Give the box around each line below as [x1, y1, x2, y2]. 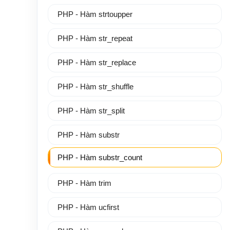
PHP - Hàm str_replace [57, 58, 136, 67]
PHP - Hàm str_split [57, 106, 125, 115]
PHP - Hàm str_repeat [57, 34, 132, 43]
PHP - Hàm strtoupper [57, 10, 132, 18]
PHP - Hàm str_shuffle [57, 82, 133, 91]
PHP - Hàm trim [57, 179, 111, 187]
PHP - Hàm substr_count [57, 153, 142, 162]
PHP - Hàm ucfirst [57, 203, 119, 212]
